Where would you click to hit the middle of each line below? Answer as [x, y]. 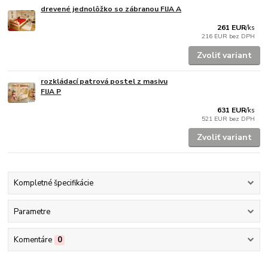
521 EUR [216, 118]
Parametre [32, 211]
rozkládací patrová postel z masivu [104, 81]
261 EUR [232, 28]
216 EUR [216, 36]
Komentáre [33, 240]
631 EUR [232, 110]
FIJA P [51, 91]
